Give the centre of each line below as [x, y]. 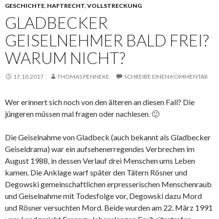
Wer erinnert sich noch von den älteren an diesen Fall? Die [100, 102]
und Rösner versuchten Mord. [54, 208]
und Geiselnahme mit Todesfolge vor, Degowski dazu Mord [103, 196]
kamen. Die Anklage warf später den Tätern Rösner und [96, 172]
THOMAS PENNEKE [83, 77]
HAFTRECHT [66, 6]
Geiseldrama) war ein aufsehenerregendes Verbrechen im [100, 149]
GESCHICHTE [25, 6]
